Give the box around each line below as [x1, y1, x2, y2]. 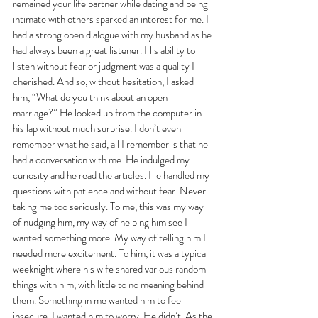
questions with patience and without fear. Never [13, 182, 208, 199]
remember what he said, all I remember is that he [13, 136, 210, 152]
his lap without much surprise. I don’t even [13, 120, 183, 136]
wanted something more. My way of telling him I [13, 229, 208, 246]
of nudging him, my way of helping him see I [13, 214, 190, 230]
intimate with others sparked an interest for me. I [13, 11, 211, 27]
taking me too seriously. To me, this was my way [13, 198, 206, 214]
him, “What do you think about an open [13, 89, 170, 105]
